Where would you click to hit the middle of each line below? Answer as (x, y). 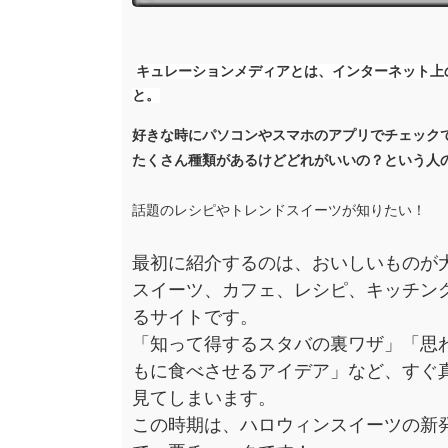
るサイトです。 (195, 317)
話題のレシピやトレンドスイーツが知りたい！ (279, 210)
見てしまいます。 (204, 398)
